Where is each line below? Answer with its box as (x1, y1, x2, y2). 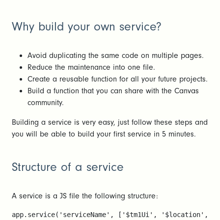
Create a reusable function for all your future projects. (27, 75, 208, 84)
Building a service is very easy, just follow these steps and (12, 118, 208, 127)
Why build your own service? (12, 20, 162, 34)
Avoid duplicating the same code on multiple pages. (27, 51, 204, 60)
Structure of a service (12, 160, 124, 174)
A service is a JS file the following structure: (12, 192, 158, 201)
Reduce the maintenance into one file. (27, 63, 155, 72)
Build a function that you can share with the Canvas (27, 86, 199, 96)
